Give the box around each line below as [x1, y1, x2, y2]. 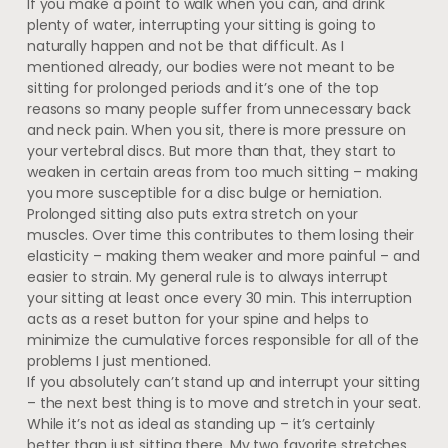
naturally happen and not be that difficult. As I [26, 35, 345, 56]
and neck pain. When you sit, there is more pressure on [26, 119, 406, 140]
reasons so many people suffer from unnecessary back [26, 98, 411, 119]
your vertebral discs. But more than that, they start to [26, 140, 397, 161]
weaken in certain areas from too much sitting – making [26, 161, 418, 182]
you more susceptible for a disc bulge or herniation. [26, 182, 382, 203]
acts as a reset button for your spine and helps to [26, 308, 369, 329]
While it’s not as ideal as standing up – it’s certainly [26, 413, 376, 434]
